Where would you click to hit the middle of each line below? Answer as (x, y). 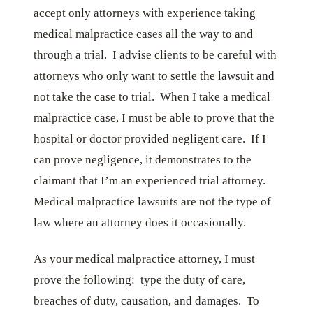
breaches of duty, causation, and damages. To (146, 300)
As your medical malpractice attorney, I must (144, 259)
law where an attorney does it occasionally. (143, 222)
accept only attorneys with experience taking (145, 13)
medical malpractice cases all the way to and (143, 34)
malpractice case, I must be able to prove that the (154, 117)
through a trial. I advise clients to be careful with (155, 54)
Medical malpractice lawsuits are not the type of (152, 201)
